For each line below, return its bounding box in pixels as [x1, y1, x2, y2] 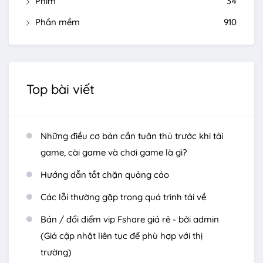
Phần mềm [35, 16, 80, 28]
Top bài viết [26, 81, 95, 98]
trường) [41, 247, 72, 258]
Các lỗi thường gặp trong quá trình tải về [41, 191, 206, 203]
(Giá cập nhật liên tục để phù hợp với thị [41, 230, 203, 242]
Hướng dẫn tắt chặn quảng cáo [41, 169, 169, 181]
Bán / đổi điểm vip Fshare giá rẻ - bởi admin [41, 214, 219, 225]
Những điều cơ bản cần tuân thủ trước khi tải [41, 130, 223, 142]
